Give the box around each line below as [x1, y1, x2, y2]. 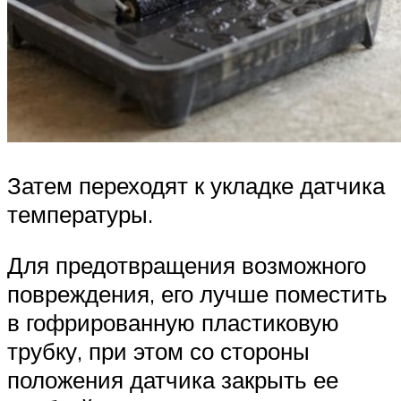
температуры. [7, 199, 153, 228]
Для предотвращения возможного [7, 251, 366, 280]
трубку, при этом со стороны [7, 337, 310, 366]
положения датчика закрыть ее [7, 365, 338, 395]
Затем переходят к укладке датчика [7, 170, 385, 200]
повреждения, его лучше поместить [7, 279, 388, 309]
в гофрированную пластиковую [7, 308, 339, 337]
